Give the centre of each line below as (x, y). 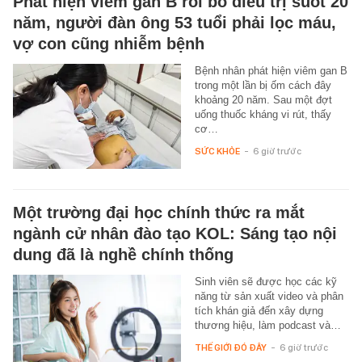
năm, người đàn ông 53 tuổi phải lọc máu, (175, 22)
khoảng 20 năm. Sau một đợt (263, 99)
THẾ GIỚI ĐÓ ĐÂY (230, 347)
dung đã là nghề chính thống (123, 254)
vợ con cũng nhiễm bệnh (109, 43)
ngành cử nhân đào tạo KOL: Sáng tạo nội (175, 233)
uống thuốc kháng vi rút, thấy (263, 114)
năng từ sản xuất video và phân (269, 296)
